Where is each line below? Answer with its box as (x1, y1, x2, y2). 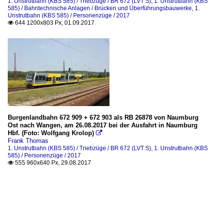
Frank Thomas (8, 137, 48, 144)
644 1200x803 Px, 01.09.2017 (14, 19, 94, 26)
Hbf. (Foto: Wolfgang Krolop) (8, 129, 94, 137)
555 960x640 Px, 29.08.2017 (14, 159, 91, 166)
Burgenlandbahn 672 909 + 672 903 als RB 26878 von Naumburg (8, 114, 199, 121)
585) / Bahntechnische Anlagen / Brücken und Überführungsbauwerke (8, 5, 192, 12)
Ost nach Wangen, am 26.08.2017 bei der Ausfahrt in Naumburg (8, 122, 198, 129)
